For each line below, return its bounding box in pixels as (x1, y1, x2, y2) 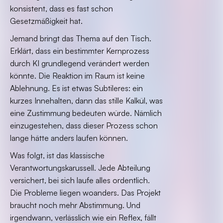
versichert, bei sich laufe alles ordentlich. (10, 175, 150, 185)
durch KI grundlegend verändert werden (10, 58, 149, 68)
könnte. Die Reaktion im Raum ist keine (10, 71, 145, 81)
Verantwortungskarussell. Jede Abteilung (10, 163, 150, 173)
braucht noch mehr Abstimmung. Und (10, 200, 140, 210)
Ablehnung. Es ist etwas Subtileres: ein (10, 83, 143, 93)
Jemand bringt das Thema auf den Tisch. (10, 33, 151, 43)
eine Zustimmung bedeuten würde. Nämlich (10, 108, 162, 118)
